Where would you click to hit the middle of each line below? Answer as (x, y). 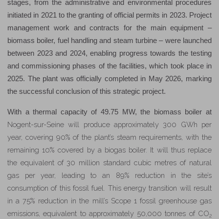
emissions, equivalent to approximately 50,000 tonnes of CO (108, 214)
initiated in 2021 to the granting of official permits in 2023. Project (109, 15)
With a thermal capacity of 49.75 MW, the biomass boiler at (109, 112)
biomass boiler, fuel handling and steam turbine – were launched (109, 41)
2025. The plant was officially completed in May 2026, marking (109, 79)
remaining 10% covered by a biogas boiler (77, 150)
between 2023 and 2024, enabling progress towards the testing (109, 54)
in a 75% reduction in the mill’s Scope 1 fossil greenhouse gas (109, 201)
